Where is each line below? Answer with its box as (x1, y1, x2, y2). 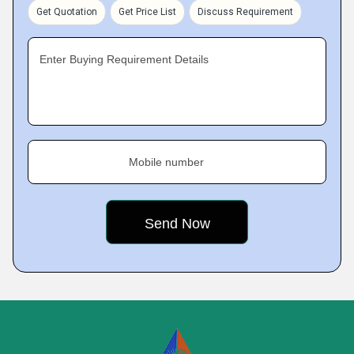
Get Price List (119, 6, 176, 17)
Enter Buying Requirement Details (40, 53, 209, 66)
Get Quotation (36, 6, 97, 17)
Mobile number (129, 156, 204, 168)
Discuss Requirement (198, 6, 293, 17)
